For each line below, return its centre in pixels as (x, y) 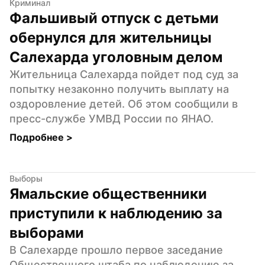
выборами (47, 232)
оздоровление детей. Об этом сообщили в (124, 104)
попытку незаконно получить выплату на (119, 89)
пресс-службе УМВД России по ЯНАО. (112, 118)
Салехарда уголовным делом (116, 57)
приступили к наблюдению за (116, 213)
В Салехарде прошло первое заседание (116, 250)
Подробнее (38, 137)
